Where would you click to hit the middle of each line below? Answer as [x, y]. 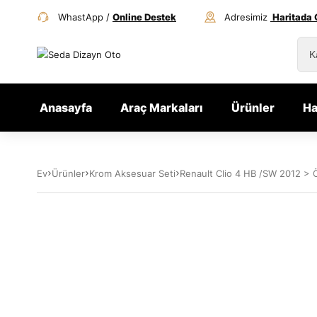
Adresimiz [247, 17]
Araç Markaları [162, 108]
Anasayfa [66, 108]
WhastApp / [85, 17]
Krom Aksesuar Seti [132, 173]
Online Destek [144, 17]
